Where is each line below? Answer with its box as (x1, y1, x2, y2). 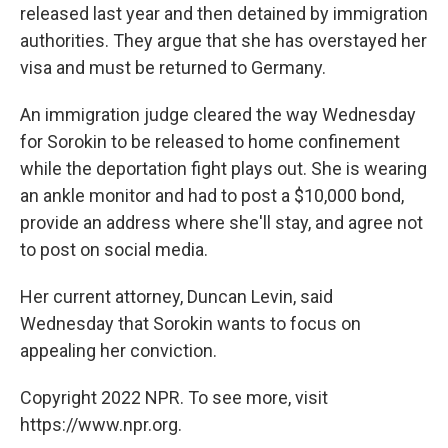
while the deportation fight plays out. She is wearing (20, 158, 427, 179)
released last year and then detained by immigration (20, 3, 428, 24)
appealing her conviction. (20, 340, 217, 361)
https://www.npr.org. (20, 414, 182, 435)
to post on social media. (20, 239, 208, 260)
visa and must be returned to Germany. (20, 57, 326, 78)
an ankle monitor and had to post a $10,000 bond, (20, 185, 404, 206)
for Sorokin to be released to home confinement (20, 131, 400, 152)
